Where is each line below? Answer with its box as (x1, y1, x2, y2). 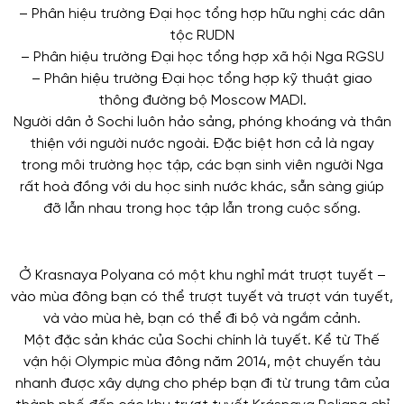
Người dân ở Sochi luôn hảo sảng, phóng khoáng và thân (13, 115, 391, 131)
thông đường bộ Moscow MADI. (97, 93, 307, 109)
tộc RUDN (170, 28, 234, 44)
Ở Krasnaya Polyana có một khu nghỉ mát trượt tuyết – (18, 268, 386, 284)
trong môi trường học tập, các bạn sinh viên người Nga (21, 158, 383, 174)
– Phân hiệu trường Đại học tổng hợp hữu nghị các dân (19, 6, 385, 23)
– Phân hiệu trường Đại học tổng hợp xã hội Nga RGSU (20, 50, 384, 66)
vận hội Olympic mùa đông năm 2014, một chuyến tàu (23, 354, 381, 371)
